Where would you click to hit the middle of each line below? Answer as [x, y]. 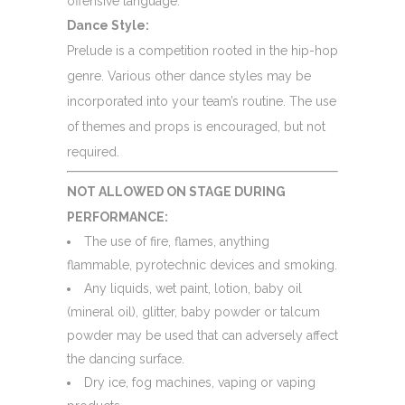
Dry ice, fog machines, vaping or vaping [200, 382]
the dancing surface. [126, 358]
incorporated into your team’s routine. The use [202, 101]
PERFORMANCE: [118, 217]
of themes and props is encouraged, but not [196, 126]
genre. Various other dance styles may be [189, 75]
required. [93, 151]
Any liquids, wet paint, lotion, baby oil [193, 288]
